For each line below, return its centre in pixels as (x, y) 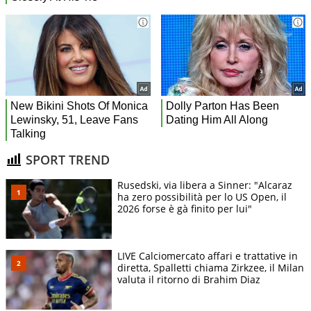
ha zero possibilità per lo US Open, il (202, 197)
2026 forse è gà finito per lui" (185, 209)
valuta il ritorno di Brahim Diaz (189, 280)
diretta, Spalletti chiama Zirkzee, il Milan (211, 268)
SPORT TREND (66, 159)
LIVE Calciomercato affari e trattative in (208, 256)
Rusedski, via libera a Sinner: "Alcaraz (205, 185)
